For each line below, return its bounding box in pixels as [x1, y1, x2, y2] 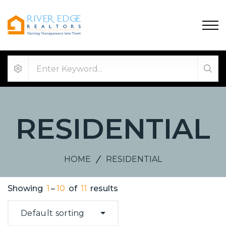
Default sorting [21, 208, 85, 218]
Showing [8, 184, 45, 193]
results [88, 184, 118, 193]
